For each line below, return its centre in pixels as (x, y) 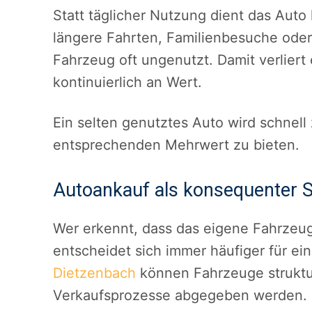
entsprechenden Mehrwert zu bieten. (176, 145)
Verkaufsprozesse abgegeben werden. (180, 296)
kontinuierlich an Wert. (127, 83)
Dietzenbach (94, 273)
